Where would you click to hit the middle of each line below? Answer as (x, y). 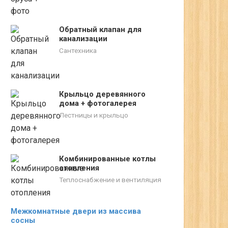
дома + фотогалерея (98, 103)
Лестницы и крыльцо (94, 115)
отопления (79, 168)
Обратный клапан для (100, 30)
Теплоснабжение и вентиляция (110, 180)
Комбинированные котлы (107, 159)
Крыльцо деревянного (102, 94)
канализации (83, 39)
